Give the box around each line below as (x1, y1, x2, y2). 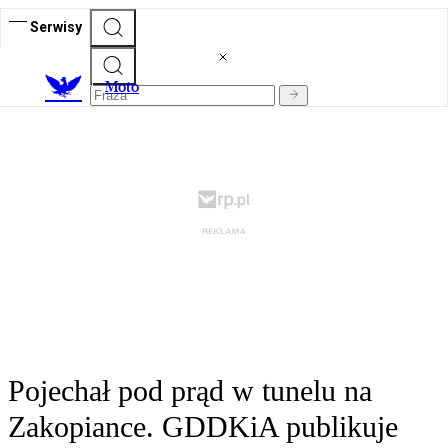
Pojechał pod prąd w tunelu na (8, 374, 372, 408)
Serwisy (30, 18, 82, 35)
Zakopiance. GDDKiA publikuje (8, 410, 398, 444)
